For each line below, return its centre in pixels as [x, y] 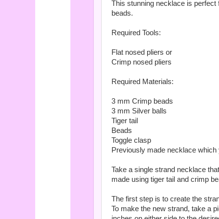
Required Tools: [136, 33]
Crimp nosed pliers [142, 62]
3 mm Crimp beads [142, 101]
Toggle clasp [131, 140]
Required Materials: [142, 81]
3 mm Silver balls [139, 111]
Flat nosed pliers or [142, 52]
